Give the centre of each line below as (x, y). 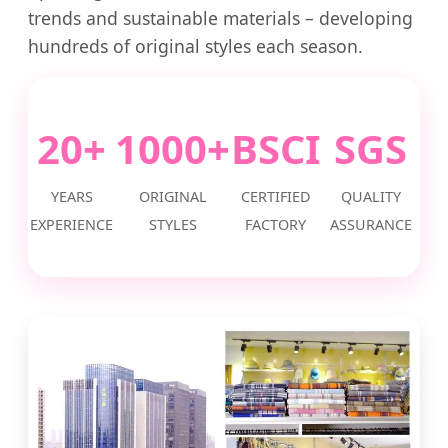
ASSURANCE (370, 225)
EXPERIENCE (72, 225)
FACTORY (276, 225)
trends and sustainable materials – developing (220, 17)
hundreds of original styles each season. (195, 45)
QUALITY (370, 197)
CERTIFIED (275, 197)
